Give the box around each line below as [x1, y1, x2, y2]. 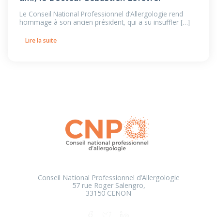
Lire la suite [25, 36, 57, 45]
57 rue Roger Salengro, [72, 180, 145, 190]
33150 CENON [86, 188, 131, 198]
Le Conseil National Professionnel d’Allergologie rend [19, 9, 183, 18]
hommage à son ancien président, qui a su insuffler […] [19, 17, 190, 27]
